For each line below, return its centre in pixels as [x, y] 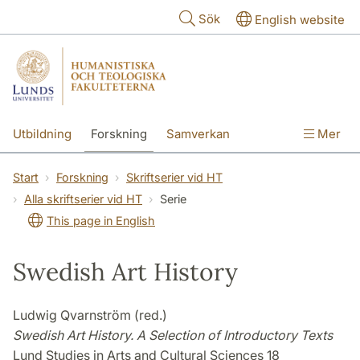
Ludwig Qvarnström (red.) [90, 315]
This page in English [101, 220]
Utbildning [42, 133]
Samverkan [198, 133]
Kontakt [34, 168]
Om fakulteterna [121, 168]
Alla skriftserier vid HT [83, 198]
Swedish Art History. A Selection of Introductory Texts [173, 335]
